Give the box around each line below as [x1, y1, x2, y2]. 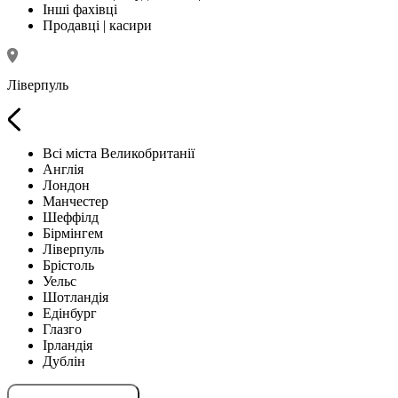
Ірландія [43, 337, 92, 353]
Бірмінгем [43, 225, 103, 241]
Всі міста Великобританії [43, 145, 195, 161]
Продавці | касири [43, 17, 152, 33]
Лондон [43, 177, 90, 193]
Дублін [43, 353, 85, 369]
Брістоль [43, 257, 94, 273]
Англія [43, 161, 84, 177]
